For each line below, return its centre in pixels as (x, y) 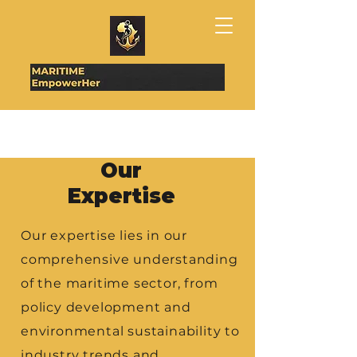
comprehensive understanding (129, 259)
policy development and (106, 307)
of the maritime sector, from (120, 283)
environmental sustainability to (130, 331)
